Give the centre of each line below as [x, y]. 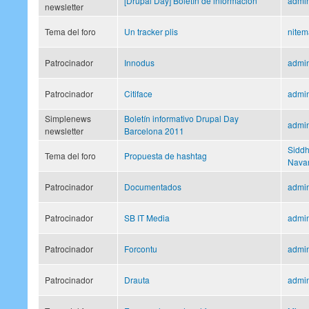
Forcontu [141, 248]
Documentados [153, 186]
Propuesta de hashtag [166, 155]
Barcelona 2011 [154, 130]
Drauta [137, 279]
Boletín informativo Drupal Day [181, 118]
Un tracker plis [151, 31]
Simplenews [68, 118]
